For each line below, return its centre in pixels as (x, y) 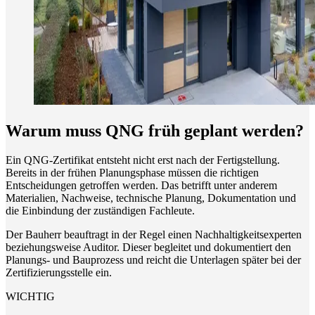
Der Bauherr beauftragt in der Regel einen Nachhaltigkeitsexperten (154, 235)
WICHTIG (30, 297)
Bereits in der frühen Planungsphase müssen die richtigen (132, 173)
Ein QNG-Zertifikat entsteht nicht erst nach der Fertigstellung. (143, 160)
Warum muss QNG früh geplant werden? (155, 130)
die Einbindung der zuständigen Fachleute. (100, 211)
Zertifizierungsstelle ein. (59, 273)
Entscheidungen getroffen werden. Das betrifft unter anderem (141, 186)
